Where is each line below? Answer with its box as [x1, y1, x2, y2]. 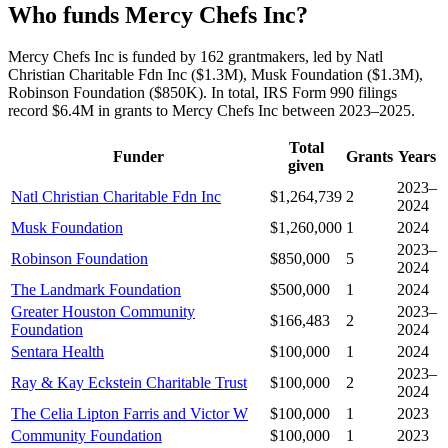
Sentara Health [11, 343, 104, 361]
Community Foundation [11, 427, 162, 445]
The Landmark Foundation [11, 281, 181, 299]
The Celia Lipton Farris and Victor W [11, 405, 248, 423]
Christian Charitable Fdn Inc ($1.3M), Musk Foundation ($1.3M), [8, 66, 423, 84]
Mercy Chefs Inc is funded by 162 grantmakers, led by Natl [8, 48, 383, 66]
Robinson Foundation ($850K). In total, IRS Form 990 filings [8, 84, 397, 102]
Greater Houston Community [11, 303, 195, 321]
